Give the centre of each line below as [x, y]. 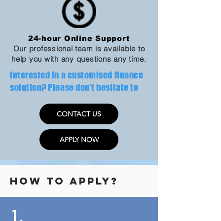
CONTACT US [79, 114]
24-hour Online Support [79, 38]
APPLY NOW [79, 140]
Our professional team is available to [79, 49]
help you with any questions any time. [79, 59]
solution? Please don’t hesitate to [74, 87]
